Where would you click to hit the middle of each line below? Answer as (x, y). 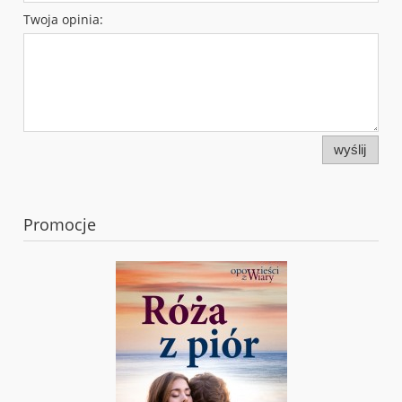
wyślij (350, 150)
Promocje (60, 225)
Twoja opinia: (63, 19)
